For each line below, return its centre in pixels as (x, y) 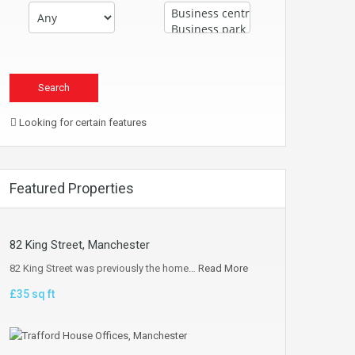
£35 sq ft (32, 294)
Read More (223, 268)
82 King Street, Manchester (80, 245)
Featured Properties (72, 188)
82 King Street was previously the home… (104, 268)
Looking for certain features (82, 122)
